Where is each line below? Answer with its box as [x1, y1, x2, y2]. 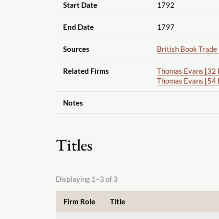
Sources [63, 44, 89, 54]
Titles [56, 134, 92, 156]
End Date [63, 22, 94, 32]
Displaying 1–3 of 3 [56, 175, 118, 184]
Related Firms [63, 66, 109, 76]
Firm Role [63, 197, 95, 206]
